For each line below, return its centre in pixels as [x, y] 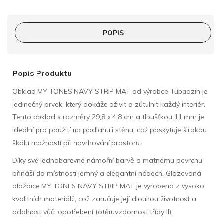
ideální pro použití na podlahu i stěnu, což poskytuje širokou [110, 129]
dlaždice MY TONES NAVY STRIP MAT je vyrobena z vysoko [108, 186]
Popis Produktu [42, 73]
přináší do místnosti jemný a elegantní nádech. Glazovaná [107, 173]
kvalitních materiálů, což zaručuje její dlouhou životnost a [104, 199]
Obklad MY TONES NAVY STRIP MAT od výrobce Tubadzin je [110, 91]
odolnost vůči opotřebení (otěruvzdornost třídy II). [92, 211]
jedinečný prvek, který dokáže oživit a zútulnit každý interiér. [109, 104]
